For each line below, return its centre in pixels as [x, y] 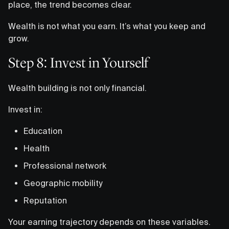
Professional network [65, 165]
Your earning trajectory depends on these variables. [109, 222]
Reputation [45, 200]
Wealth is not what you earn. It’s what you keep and [107, 26]
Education [43, 131]
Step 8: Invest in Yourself [78, 63]
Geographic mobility [63, 183]
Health [37, 148]
